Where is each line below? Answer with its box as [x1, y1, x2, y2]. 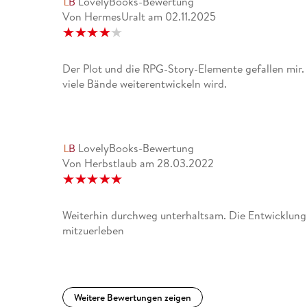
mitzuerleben [62, 223, 125, 238]
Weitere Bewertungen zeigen [74, 291, 192, 305]
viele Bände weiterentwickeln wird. [62, 76, 228, 92]
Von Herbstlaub [62, 156, 138, 171]
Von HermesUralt [62, 9, 146, 25]
